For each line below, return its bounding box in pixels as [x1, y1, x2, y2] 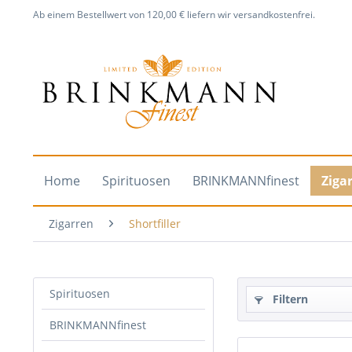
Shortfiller [129, 216, 181, 231]
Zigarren [49, 216, 93, 231]
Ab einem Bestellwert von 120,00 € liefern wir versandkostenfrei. [33, 8, 315, 21]
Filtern [269, 291, 308, 306]
